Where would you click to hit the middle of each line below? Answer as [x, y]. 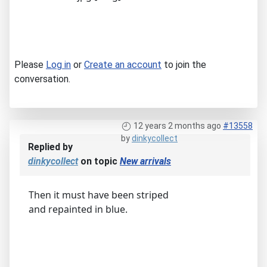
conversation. [42, 79]
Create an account [123, 64]
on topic [99, 161]
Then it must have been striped [99, 195]
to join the [184, 64]
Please [30, 64]
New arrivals [145, 161]
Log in [58, 64]
